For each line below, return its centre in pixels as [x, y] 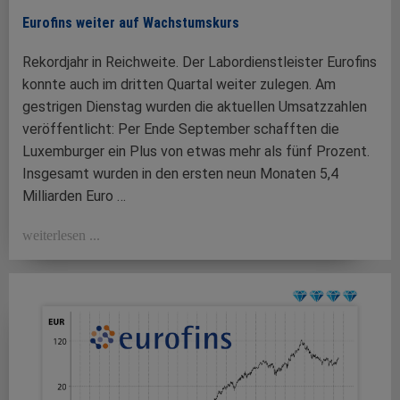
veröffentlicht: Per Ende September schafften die [181, 129]
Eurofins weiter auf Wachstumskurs [131, 23]
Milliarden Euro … [74, 196]
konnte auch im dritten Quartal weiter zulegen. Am [179, 85]
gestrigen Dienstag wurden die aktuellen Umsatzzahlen [195, 107]
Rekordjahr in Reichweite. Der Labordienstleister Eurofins [200, 62]
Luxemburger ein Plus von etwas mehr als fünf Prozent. [196, 152]
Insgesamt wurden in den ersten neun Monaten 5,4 [180, 174]
